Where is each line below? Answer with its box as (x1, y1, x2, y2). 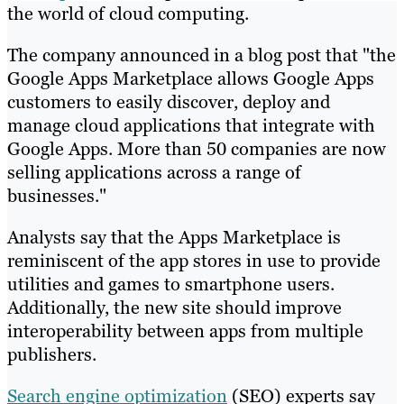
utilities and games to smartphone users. (7, 271, 335, 296)
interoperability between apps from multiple (7, 318, 363, 343)
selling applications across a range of (7, 160, 301, 184)
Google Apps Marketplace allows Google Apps (7, 66, 374, 90)
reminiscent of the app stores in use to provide (7, 248, 381, 272)
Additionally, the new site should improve (7, 295, 342, 319)
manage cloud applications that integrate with (7, 113, 375, 137)
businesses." (7, 183, 106, 207)
